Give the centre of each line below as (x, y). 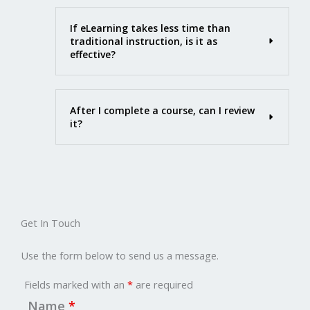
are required (163, 284)
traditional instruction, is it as (144, 41)
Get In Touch (51, 222)
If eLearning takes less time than (150, 28)
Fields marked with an (76, 284)
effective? (93, 54)
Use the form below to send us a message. (120, 255)
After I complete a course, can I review (162, 110)
